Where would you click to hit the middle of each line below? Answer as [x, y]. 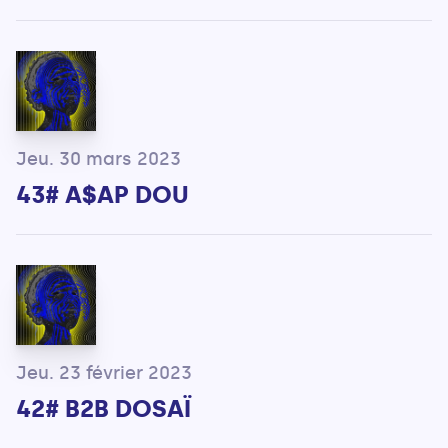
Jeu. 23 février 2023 [104, 373]
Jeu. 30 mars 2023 [98, 159]
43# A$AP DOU [102, 195]
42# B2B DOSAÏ [103, 409]
